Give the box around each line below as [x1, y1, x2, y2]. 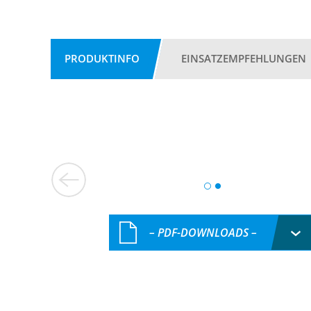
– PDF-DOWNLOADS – [149, 224, 258, 240]
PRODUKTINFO [64, 51, 140, 65]
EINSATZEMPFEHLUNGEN [180, 51, 306, 65]
